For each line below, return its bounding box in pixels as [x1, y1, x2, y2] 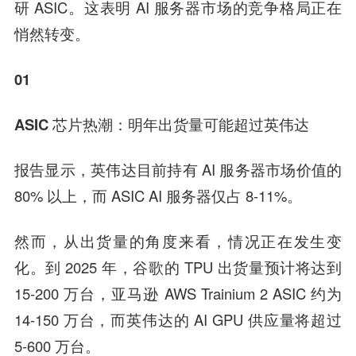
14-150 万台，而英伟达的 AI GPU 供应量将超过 [14, 308, 342, 330]
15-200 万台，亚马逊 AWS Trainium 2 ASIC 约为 [14, 282, 342, 304]
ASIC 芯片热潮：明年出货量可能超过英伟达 [14, 113, 309, 135]
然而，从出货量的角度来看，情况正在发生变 [14, 230, 342, 251]
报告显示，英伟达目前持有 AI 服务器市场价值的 [14, 158, 342, 180]
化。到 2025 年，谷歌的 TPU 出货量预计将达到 [14, 256, 342, 277]
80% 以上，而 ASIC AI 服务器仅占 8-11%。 [14, 184, 302, 206]
